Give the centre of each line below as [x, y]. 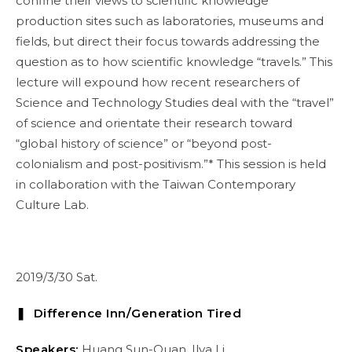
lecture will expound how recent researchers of [158, 82]
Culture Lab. [52, 205]
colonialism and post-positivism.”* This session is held [171, 164]
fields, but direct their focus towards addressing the [168, 41]
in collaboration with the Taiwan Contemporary [156, 184]
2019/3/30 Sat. [57, 277]
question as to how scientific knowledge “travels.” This [174, 62]
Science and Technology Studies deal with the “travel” [175, 103]
